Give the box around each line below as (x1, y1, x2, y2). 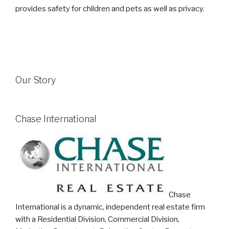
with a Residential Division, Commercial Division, (15, 214, 179, 224)
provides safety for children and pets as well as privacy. (15, 4, 204, 13)
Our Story (15, 75, 56, 85)
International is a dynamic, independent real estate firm (15, 202, 205, 212)
